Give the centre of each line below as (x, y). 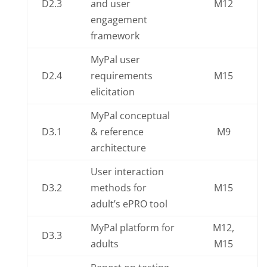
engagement (119, 20)
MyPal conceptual (130, 116)
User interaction (127, 172)
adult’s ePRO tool (129, 204)
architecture (118, 148)
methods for (118, 188)
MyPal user (115, 60)
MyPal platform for (132, 228)
